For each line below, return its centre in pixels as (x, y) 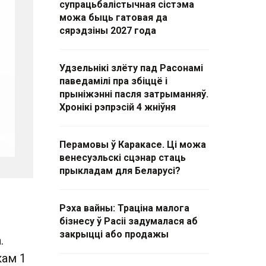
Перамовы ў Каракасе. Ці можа (133, 145)
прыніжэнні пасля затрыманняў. (134, 94)
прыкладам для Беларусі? (120, 171)
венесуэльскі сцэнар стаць (123, 158)
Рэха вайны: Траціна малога (124, 208)
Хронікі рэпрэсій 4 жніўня (118, 107)
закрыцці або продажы (114, 234)
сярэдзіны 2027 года (108, 31)
